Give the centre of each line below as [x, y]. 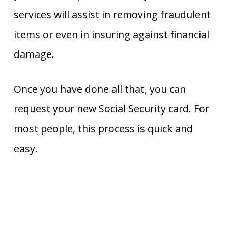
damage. [34, 54]
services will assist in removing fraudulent [112, 15]
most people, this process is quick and [103, 129]
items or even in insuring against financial [111, 35]
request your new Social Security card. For [111, 109]
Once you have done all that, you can [99, 89]
